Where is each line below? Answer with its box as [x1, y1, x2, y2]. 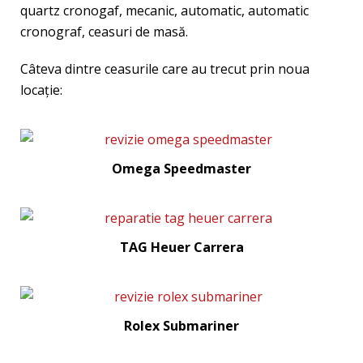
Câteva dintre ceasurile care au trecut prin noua [20, 60, 310, 78]
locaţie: [20, 81, 62, 99]
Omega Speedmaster [112, 160, 251, 177]
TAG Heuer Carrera [119, 238, 244, 256]
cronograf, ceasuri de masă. [20, 23, 188, 41]
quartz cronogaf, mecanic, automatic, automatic [20, 2, 309, 19]
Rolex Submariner [124, 317, 239, 335]
